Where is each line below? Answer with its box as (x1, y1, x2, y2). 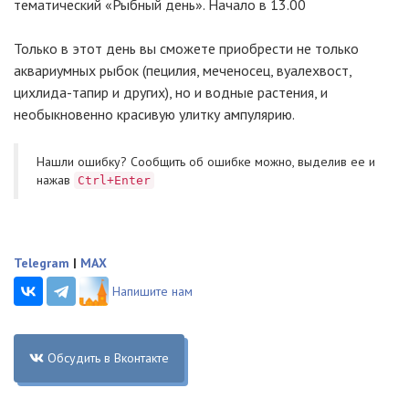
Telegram (14, 255, 69, 271)
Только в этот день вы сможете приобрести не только (14, 39, 359, 58)
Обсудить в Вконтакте (47, 350, 169, 366)
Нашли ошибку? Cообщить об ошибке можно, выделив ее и (37, 153, 375, 170)
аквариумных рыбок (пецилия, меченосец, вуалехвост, (14, 61, 351, 79)
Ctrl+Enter (78, 173, 151, 187)
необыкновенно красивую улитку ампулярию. (14, 105, 295, 123)
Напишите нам (112, 283, 193, 299)
